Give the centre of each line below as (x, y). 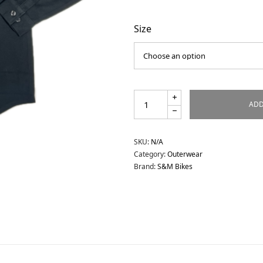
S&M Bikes (175, 166)
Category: (151, 154)
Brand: (146, 166)
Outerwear (185, 154)
